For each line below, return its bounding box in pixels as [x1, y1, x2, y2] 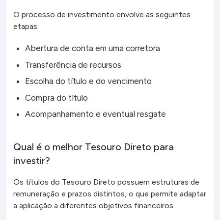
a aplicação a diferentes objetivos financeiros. [13, 201, 175, 211]
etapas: [13, 21, 39, 31]
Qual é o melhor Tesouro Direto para [13, 141, 174, 153]
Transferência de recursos [25, 59, 121, 70]
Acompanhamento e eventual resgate [25, 109, 166, 119]
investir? [13, 155, 50, 167]
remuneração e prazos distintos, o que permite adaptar [13, 189, 206, 199]
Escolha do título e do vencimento [25, 76, 152, 86]
